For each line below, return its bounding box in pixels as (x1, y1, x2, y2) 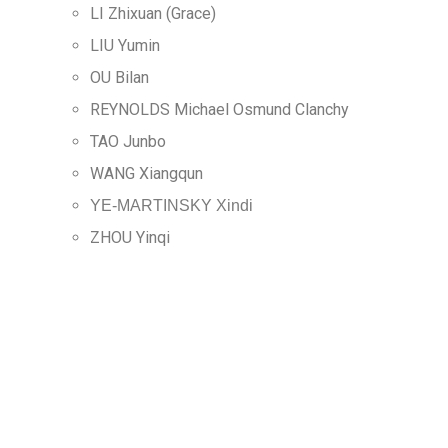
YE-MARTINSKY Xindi (90, 197, 253, 214)
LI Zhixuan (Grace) (90, 4, 216, 23)
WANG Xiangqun (90, 164, 203, 183)
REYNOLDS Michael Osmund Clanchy (90, 100, 349, 119)
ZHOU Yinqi (90, 228, 170, 247)
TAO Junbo (90, 132, 166, 151)
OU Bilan (90, 68, 149, 87)
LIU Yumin (90, 36, 160, 55)
